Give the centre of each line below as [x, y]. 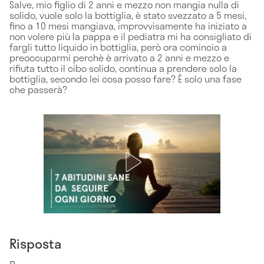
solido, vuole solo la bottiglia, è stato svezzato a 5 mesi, [128, 15]
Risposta [35, 243]
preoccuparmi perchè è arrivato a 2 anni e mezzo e [119, 57]
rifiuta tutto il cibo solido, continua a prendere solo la [123, 68]
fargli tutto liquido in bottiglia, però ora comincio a [118, 47]
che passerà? [38, 89]
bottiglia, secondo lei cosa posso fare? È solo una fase [126, 78]
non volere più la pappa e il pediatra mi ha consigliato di [131, 36]
